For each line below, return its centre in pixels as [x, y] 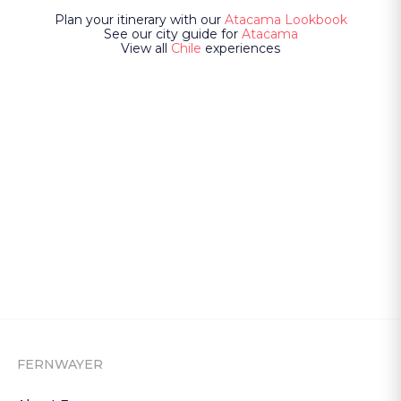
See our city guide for [171, 34]
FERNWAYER [60, 364]
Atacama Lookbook [286, 20]
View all [144, 48]
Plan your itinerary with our [137, 20]
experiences [241, 48]
